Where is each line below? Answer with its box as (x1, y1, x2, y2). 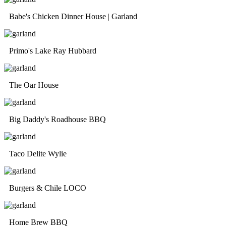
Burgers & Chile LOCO (9, 183, 86, 192)
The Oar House (9, 80, 59, 89)
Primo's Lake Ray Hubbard (9, 46, 96, 55)
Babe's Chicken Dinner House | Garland (9, 12, 137, 21)
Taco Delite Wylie (9, 149, 67, 158)
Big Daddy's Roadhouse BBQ (9, 115, 106, 124)
